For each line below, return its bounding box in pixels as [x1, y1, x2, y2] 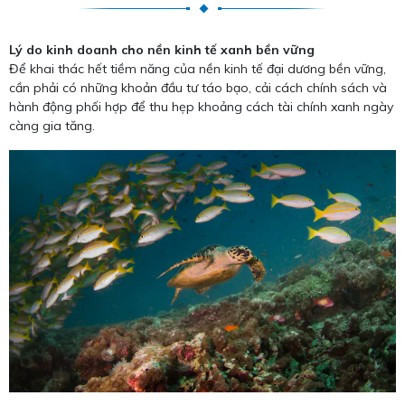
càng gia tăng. [9, 118, 95, 135]
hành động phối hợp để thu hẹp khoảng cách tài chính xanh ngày [9, 99, 393, 116]
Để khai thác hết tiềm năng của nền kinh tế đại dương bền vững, [9, 61, 386, 78]
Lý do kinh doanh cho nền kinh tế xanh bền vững [9, 42, 315, 59]
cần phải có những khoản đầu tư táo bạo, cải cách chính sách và [9, 80, 387, 97]
